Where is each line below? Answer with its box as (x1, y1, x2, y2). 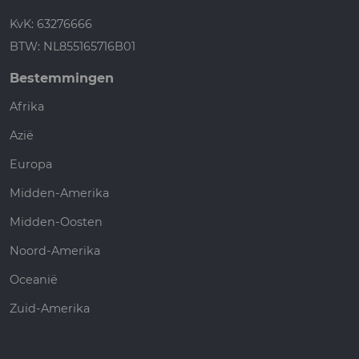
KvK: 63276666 (10, 16, 92, 31)
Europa (10, 156, 52, 171)
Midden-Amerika (10, 185, 109, 200)
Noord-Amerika (10, 243, 100, 258)
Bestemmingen (10, 70, 114, 86)
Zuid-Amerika (10, 301, 90, 316)
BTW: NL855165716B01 (10, 38, 135, 54)
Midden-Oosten (10, 214, 103, 229)
